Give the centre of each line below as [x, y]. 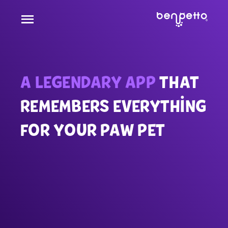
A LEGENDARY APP [88, 83]
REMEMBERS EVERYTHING [113, 107]
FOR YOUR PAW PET [93, 131]
